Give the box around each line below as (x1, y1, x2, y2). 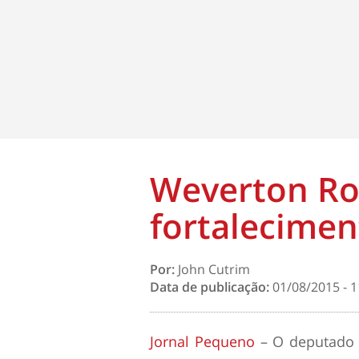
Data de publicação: (150, 278, 272, 296)
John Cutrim (178, 260, 250, 278)
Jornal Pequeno (150, 332, 255, 351)
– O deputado (254, 332, 354, 351)
